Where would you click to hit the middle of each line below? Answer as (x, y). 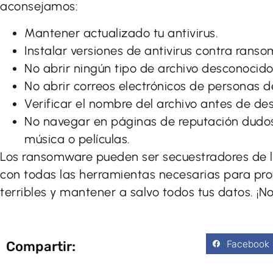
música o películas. (77, 139)
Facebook (248, 244)
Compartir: (41, 246)
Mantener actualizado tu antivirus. (121, 33)
